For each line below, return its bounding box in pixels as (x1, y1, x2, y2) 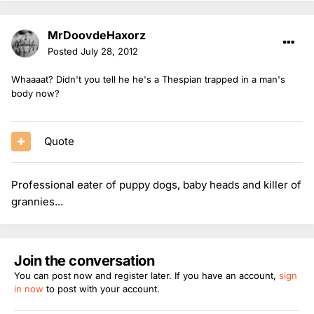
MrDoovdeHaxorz (48, 27, 146, 42)
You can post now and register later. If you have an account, (14, 269, 279, 281)
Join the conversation (14, 252, 155, 269)
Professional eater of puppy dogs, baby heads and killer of (11, 177, 301, 191)
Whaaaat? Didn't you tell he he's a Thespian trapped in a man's (11, 73, 285, 85)
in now (14, 282, 43, 294)
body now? (11, 87, 60, 99)
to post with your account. (43, 282, 160, 294)
